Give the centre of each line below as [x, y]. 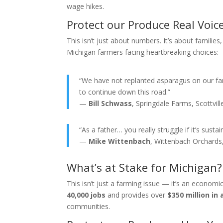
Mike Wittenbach [120, 141]
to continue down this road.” [125, 92]
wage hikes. [86, 6]
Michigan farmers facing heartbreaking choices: [143, 52]
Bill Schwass [111, 103]
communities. [89, 206]
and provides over [137, 195]
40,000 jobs [86, 195]
